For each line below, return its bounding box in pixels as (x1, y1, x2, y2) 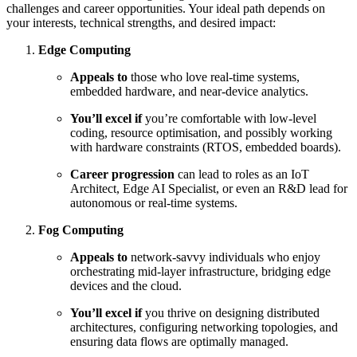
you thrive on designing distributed (142, 306, 320, 320)
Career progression (70, 167, 175, 182)
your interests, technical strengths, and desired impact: (6, 16, 276, 30)
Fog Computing (38, 223, 124, 237)
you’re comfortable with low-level (142, 112, 316, 126)
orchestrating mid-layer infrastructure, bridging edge (70, 265, 331, 279)
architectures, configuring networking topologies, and (70, 320, 338, 335)
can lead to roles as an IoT (175, 167, 309, 182)
